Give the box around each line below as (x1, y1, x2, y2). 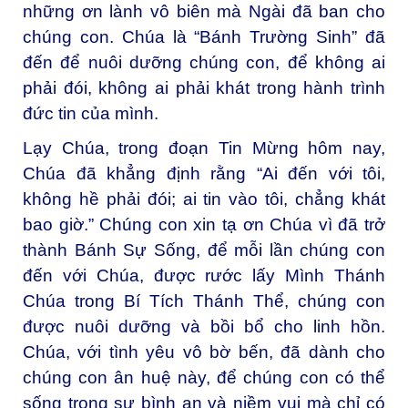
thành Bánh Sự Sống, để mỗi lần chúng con (23, 240, 385, 260)
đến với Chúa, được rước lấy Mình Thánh (23, 265, 385, 285)
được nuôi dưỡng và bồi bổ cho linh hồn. (23, 316, 385, 336)
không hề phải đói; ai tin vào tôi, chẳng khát (23, 189, 385, 209)
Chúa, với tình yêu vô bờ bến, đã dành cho (23, 342, 385, 362)
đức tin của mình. (23, 103, 158, 123)
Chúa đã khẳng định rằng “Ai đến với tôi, (23, 163, 385, 183)
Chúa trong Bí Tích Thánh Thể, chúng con (23, 291, 385, 311)
